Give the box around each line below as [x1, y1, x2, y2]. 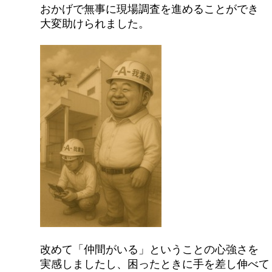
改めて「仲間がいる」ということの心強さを [40, 241, 259, 256]
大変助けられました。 [40, 15, 150, 30]
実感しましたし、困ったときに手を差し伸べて [40, 256, 270, 271]
